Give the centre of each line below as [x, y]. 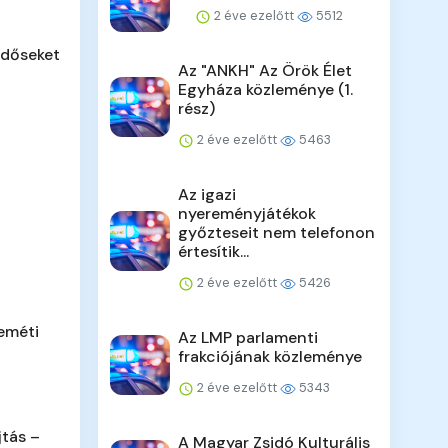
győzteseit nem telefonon [277, 233]
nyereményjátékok [247, 214]
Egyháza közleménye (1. [266, 90]
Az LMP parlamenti [248, 338]
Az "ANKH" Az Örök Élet [265, 71]
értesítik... [214, 252]
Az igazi [207, 195]
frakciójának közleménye [270, 357]
